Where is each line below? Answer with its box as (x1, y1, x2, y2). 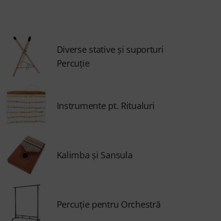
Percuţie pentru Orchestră (56, 198, 161, 210)
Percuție (56, 57, 90, 69)
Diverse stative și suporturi (56, 43, 164, 55)
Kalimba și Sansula (56, 149, 133, 161)
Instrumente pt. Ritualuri (56, 100, 155, 111)
